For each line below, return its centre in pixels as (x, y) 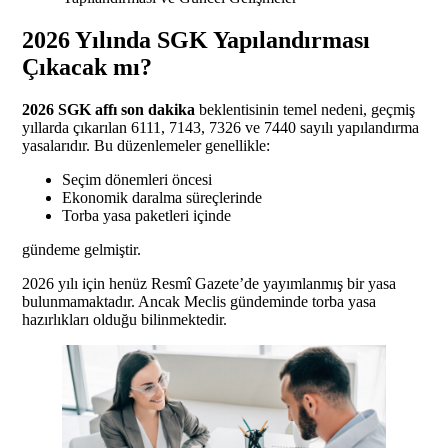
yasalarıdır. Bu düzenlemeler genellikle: (146, 146)
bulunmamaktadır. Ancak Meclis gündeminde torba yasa (199, 302)
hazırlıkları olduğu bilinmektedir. (124, 320)
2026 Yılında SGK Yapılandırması (196, 40)
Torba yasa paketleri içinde (146, 216)
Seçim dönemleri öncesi (137, 180)
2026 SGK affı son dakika (108, 110)
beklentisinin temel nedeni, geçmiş (305, 110)
